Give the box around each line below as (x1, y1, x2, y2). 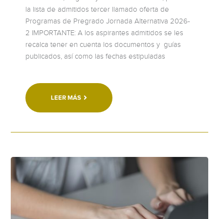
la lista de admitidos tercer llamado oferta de (25, 4, 170, 14)
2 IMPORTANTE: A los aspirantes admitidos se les (25, 28, 184, 37)
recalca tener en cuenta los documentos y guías (25, 40, 181, 49)
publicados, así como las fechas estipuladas (25, 51, 166, 61)
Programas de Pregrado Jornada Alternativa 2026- (25, 16, 191, 25)
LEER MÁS (51, 93, 82, 101)
